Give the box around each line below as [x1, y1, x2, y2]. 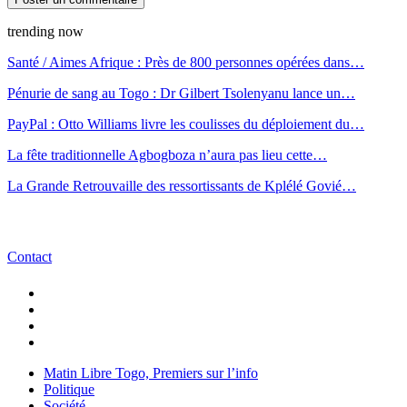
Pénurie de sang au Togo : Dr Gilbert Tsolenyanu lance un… [7, 84, 355, 101]
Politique [44, 381, 94, 397]
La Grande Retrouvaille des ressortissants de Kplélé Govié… [7, 177, 356, 194]
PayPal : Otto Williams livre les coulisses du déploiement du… [7, 115, 364, 132]
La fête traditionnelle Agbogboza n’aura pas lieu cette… [7, 146, 327, 163]
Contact [7, 249, 52, 265]
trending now [7, 23, 84, 39]
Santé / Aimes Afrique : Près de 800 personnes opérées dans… [7, 54, 364, 70]
